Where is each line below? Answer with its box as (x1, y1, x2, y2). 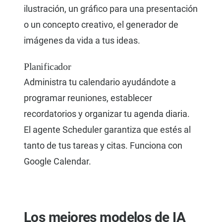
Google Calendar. (24, 156, 91, 167)
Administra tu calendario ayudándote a (24, 77, 176, 88)
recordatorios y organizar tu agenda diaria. (24, 109, 190, 119)
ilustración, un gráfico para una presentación (24, 3, 198, 14)
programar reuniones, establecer (24, 93, 152, 104)
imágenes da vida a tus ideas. (24, 35, 140, 46)
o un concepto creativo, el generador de (24, 19, 178, 30)
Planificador (24, 61, 71, 72)
